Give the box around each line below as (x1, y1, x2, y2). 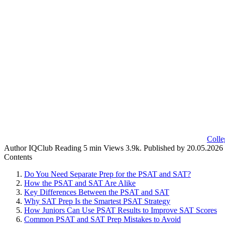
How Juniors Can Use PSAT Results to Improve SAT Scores (24, 205, 217, 214)
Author (4, 143, 27, 152)
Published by (144, 143, 185, 152)
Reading (55, 143, 81, 152)
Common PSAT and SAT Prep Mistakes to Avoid (24, 214, 181, 223)
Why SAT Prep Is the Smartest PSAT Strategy (24, 196, 170, 205)
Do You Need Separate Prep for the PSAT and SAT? (24, 169, 191, 178)
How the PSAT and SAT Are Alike (24, 178, 136, 187)
